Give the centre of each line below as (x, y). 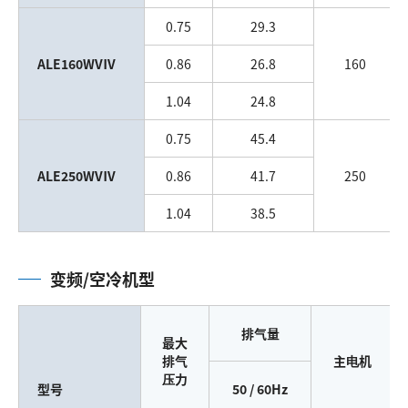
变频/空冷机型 (102, 278)
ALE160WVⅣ (76, 63)
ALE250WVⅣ (76, 175)
